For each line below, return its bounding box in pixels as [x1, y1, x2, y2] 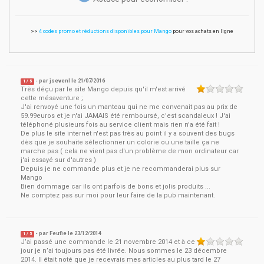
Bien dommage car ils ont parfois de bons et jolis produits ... [21, 183, 210, 190]
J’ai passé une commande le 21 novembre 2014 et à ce [21, 238, 195, 246]
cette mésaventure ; [21, 94, 83, 102]
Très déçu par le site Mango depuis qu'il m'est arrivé [21, 85, 186, 93]
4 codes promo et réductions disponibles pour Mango [39, 28, 171, 34]
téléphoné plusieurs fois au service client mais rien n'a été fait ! [21, 121, 220, 128]
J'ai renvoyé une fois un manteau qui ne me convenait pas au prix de [21, 103, 237, 111]
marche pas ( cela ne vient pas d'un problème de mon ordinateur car [21, 147, 239, 155]
